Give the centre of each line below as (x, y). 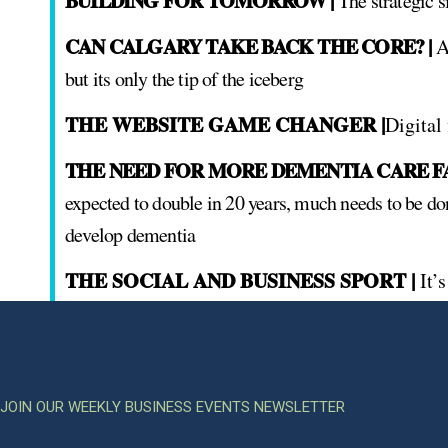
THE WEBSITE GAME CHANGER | (225, 125)
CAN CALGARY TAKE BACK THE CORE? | (248, 47)
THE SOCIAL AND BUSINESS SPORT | (240, 281)
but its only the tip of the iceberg (184, 79)
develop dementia (130, 235)
